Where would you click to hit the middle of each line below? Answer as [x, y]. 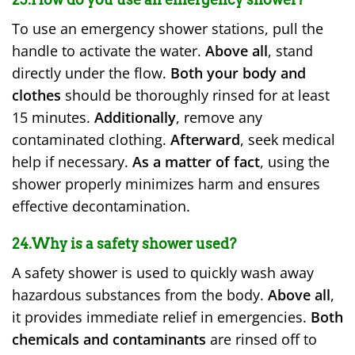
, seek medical [288, 139]
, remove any [219, 117]
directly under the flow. [91, 73]
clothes [36, 95]
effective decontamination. [101, 206]
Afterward [205, 139]
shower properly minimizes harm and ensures [166, 183]
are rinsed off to [261, 340]
